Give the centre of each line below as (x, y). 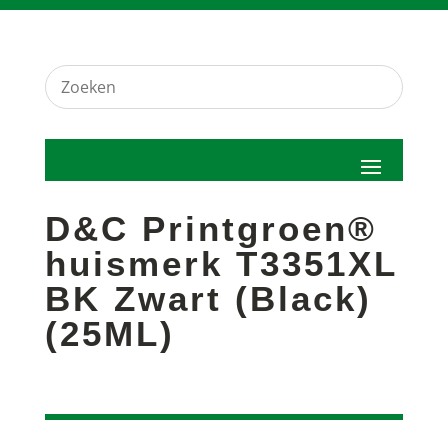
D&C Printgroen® (210, 228)
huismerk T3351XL (220, 263)
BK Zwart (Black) (208, 298)
